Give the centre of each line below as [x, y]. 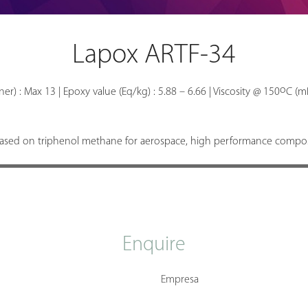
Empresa [180, 280]
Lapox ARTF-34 [154, 56]
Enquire [154, 245]
